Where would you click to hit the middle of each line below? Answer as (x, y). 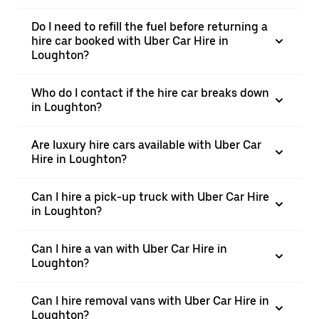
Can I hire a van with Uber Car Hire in (129, 249)
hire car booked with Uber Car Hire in (130, 41)
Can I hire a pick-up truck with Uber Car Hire (150, 197)
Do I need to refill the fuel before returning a (150, 27)
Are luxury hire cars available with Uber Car (146, 145)
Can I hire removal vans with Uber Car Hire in (150, 301)
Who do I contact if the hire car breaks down (150, 93)
